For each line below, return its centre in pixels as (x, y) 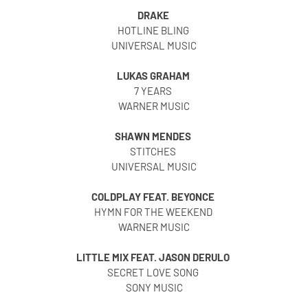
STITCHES (154, 152)
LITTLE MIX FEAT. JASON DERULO (154, 257)
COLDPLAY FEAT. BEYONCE (154, 197)
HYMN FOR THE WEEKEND (154, 212)
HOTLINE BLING (154, 31)
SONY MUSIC (154, 288)
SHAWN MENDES (154, 136)
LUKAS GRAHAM (154, 76)
